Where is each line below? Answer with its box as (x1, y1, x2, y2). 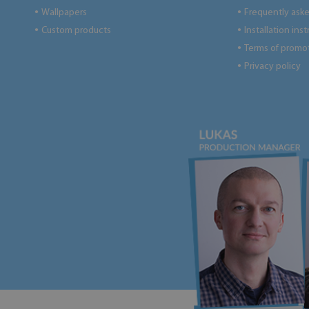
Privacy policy (243, 61, 301, 72)
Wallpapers (41, 8, 87, 18)
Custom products (41, 26, 111, 36)
